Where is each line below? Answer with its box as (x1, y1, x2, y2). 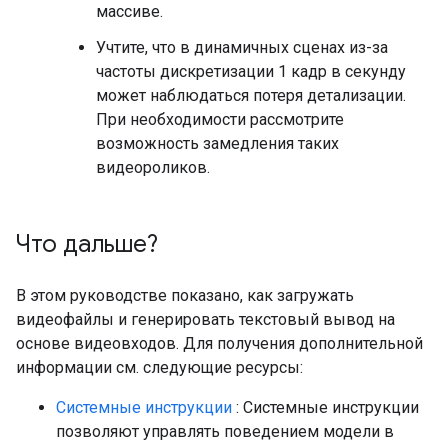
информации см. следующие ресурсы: (16, 358, 303, 377)
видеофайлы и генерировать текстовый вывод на (16, 310, 395, 329)
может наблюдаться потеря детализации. (96, 86, 406, 105)
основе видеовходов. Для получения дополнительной (16, 334, 423, 353)
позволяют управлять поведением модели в (56, 422, 394, 441)
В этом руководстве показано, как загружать (16, 286, 354, 305)
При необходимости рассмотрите (96, 110, 344, 129)
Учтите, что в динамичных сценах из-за (96, 38, 388, 57)
